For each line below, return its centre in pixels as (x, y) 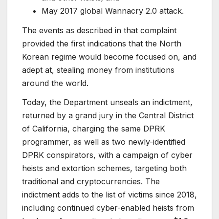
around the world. (55, 83)
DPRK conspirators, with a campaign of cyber (107, 155)
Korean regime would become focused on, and (109, 56)
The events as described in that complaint (99, 30)
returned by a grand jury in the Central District (108, 116)
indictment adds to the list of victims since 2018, (109, 195)
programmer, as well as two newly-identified (104, 142)
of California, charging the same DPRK (94, 129)
